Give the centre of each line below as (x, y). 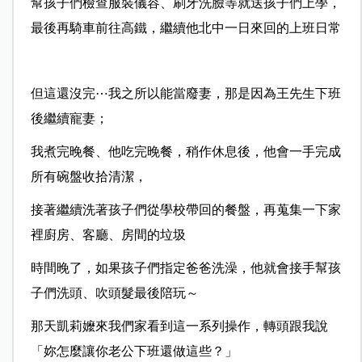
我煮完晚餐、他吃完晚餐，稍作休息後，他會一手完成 (185, 152)
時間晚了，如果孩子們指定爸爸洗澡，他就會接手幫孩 (185, 268)
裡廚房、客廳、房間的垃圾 (108, 235)
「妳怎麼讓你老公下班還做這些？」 (134, 351)
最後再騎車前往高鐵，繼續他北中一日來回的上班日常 (185, 28)
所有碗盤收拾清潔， (88, 177)
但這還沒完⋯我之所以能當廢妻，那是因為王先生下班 (185, 94)
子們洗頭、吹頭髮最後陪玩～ (114, 293)
